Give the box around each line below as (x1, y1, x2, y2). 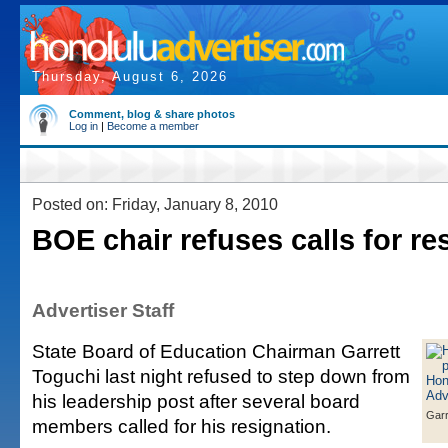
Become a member (107, 120, 199, 132)
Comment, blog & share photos (69, 108, 235, 120)
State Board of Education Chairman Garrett (32, 340, 400, 362)
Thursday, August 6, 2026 (32, 69, 228, 84)
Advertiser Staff (32, 299, 174, 321)
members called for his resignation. (32, 415, 331, 437)
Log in (69, 120, 98, 132)
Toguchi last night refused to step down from (32, 365, 410, 387)
